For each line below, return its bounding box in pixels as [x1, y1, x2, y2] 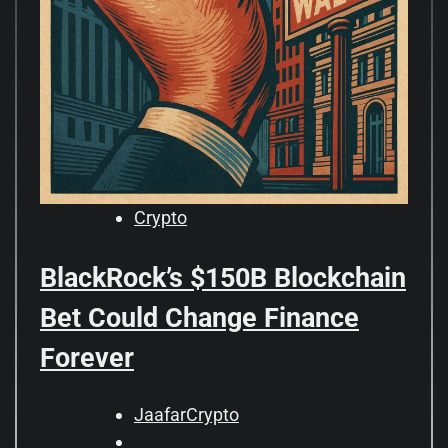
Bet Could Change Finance [40, 302, 359, 335]
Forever [40, 342, 134, 375]
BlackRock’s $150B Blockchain [40, 262, 406, 295]
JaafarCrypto [134, 403, 239, 425]
